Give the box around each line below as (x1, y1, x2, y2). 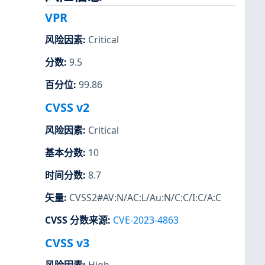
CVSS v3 (45, 235, 89, 251)
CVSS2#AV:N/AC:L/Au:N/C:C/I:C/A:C (69, 190, 221, 204)
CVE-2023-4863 (113, 214, 179, 227)
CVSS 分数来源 (45, 214, 108, 227)
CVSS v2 (45, 99, 89, 116)
